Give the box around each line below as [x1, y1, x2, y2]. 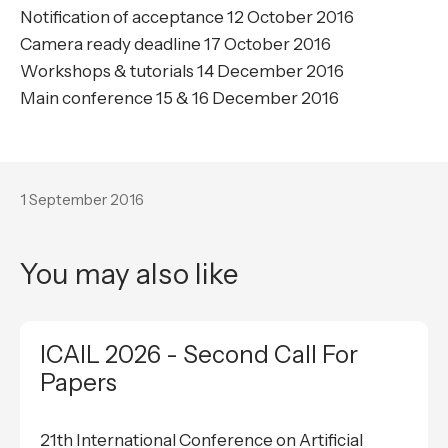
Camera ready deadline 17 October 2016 [20, 34, 331, 55]
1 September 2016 [20, 190, 144, 210]
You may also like [20, 257, 238, 292]
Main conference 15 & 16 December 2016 [20, 88, 339, 109]
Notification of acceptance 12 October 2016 [20, 7, 354, 28]
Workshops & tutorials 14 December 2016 [20, 61, 344, 82]
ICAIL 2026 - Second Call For [40, 340, 358, 370]
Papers [40, 368, 117, 398]
